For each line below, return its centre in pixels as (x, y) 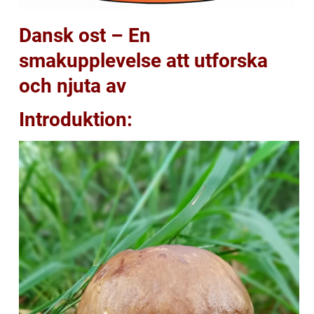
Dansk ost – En (85, 36)
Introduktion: (76, 120)
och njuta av (73, 86)
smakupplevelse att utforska (143, 61)
